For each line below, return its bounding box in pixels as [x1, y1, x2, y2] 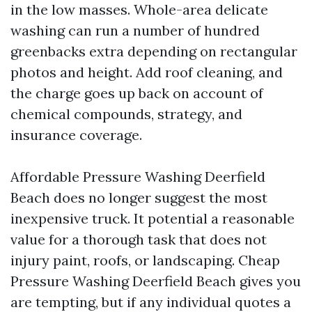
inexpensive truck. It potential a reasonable [10, 210, 295, 227]
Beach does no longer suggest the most [10, 189, 267, 206]
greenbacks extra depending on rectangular [10, 42, 297, 60]
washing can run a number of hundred [10, 22, 260, 39]
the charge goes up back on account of [10, 84, 263, 102]
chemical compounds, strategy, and [10, 105, 242, 123]
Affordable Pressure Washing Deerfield [10, 168, 265, 185]
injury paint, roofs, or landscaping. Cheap [10, 251, 280, 269]
